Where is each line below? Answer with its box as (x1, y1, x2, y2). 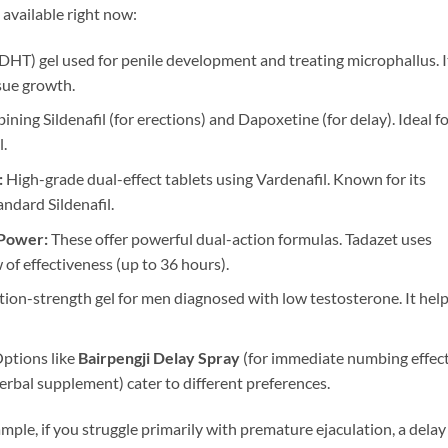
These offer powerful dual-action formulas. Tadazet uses (47, 228, 432, 248)
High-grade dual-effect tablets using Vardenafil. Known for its (2, 169, 426, 189)
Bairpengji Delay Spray (77, 347, 240, 367)
